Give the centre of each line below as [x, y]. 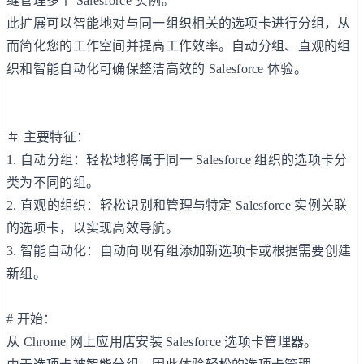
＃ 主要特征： [48, 136]
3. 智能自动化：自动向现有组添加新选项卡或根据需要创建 [179, 250]
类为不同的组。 [53, 182]
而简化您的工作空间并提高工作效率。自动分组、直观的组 [179, 45]
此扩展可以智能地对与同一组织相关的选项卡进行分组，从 [179, 23]
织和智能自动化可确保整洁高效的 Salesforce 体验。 [157, 68]
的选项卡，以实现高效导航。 [93, 227]
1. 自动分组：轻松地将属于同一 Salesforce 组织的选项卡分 [177, 159]
